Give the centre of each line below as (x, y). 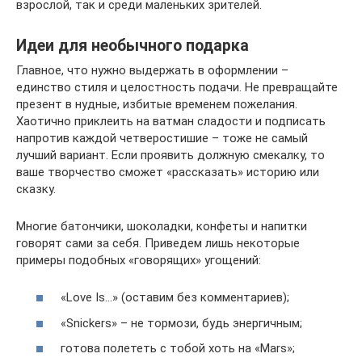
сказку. (36, 189)
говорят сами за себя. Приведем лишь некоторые (158, 243)
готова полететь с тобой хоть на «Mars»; (178, 349)
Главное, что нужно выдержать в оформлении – (152, 70)
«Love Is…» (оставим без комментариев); (175, 298)
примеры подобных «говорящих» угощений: (139, 260)
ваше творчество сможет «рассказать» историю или (168, 172)
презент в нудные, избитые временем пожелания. (157, 104)
